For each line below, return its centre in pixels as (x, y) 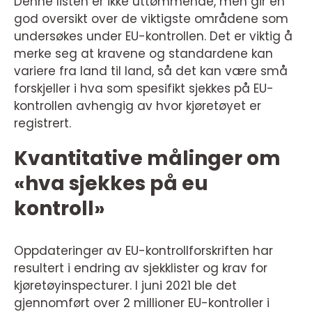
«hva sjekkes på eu (111, 184)
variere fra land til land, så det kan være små (151, 71)
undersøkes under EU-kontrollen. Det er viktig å (153, 36)
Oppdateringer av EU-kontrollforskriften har (143, 251)
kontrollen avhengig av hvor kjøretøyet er (138, 106)
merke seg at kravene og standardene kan (143, 54)
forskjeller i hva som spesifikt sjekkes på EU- (144, 88)
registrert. (42, 123)
